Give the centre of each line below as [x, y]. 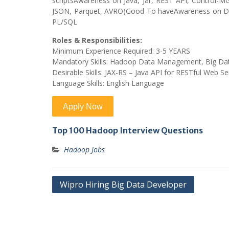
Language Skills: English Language [108, 83]
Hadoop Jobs [84, 150]
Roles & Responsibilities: [97, 40]
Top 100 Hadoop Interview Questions [128, 130]
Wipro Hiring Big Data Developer [123, 185]
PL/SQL [65, 22]
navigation [78, 198]
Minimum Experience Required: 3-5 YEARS [121, 51]
